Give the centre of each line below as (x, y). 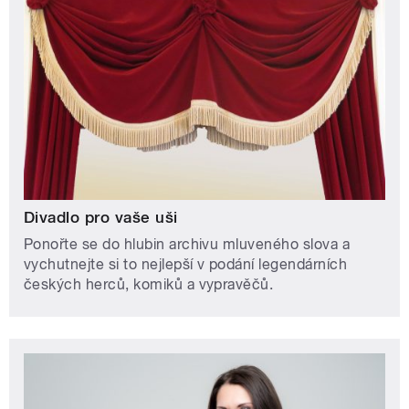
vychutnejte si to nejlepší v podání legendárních (186, 265)
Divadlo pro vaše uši (101, 218)
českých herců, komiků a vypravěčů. (149, 285)
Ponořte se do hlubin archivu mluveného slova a (187, 245)
